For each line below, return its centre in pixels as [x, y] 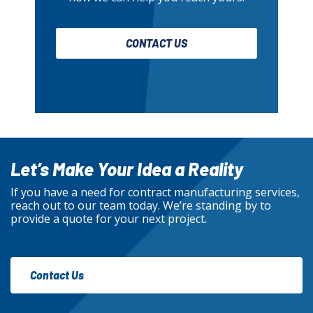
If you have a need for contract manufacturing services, [155, 192]
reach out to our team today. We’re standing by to [141, 206]
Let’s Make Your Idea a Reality [127, 169]
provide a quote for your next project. [109, 219]
